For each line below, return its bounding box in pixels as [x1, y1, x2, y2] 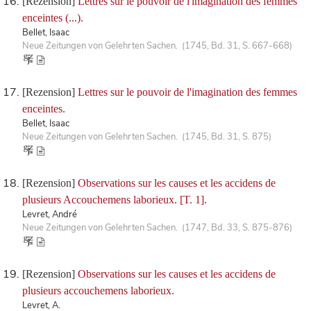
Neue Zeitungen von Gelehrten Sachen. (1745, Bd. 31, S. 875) [22, 130, 271, 143]
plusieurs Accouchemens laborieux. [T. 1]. [22, 193, 207, 205]
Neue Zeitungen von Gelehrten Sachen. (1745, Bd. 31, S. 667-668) [22, 39, 292, 52]
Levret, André [22, 208, 77, 221]
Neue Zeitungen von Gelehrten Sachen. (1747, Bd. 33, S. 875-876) [22, 221, 292, 234]
